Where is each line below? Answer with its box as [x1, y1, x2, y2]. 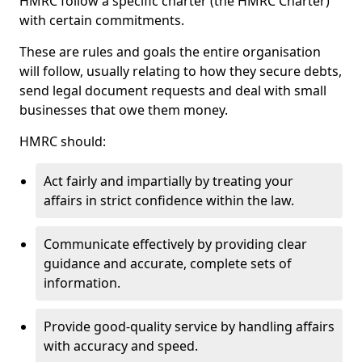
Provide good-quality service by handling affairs [44, 318, 335, 335]
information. [44, 274, 120, 292]
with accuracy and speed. [44, 337, 198, 355]
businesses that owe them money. [19, 101, 228, 119]
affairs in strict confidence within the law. [44, 192, 294, 209]
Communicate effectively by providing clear [44, 235, 307, 253]
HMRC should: [19, 133, 106, 150]
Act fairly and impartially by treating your [44, 172, 293, 190]
